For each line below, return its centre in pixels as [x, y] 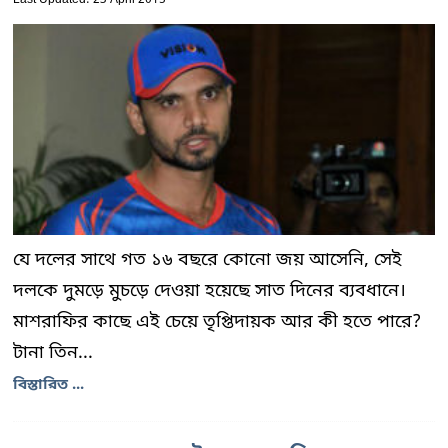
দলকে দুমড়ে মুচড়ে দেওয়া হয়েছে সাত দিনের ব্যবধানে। [209, 291]
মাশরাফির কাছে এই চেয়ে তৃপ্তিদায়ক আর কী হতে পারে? [217, 322]
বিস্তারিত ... [48, 385]
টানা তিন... [53, 353]
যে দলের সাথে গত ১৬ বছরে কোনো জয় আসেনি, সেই [207, 260]
